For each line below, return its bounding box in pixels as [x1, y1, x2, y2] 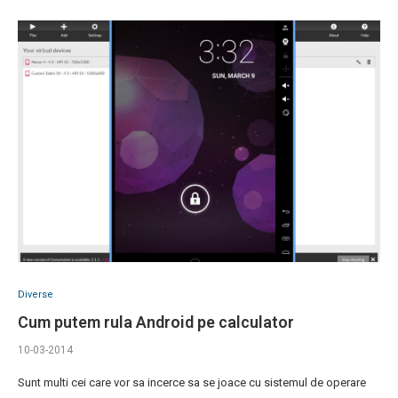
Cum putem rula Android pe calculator [18, 313, 294, 332]
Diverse [18, 289, 53, 301]
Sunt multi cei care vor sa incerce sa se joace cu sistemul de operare [18, 376, 366, 390]
